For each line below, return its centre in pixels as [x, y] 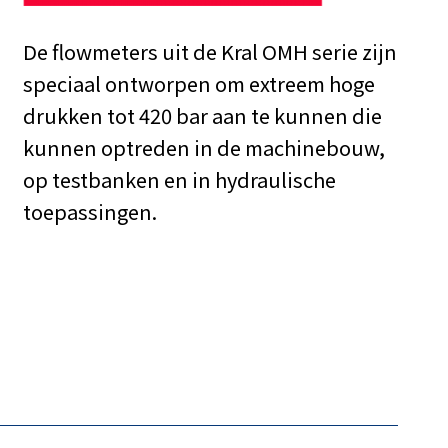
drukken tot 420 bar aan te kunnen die [203, 115]
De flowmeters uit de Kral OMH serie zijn [210, 51]
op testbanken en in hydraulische [180, 179]
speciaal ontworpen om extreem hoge [199, 83]
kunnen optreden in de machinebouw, [204, 147]
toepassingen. [90, 211]
